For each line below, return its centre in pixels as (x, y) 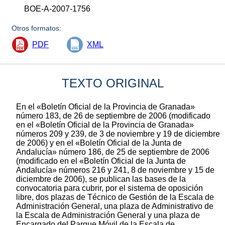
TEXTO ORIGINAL (113, 83)
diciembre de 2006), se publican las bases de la (101, 179)
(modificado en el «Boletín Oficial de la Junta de (101, 161)
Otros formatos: (37, 28)
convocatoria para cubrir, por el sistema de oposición (109, 188)
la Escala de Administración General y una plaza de (108, 215)
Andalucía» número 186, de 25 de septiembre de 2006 (113, 152)
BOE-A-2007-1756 (58, 9)
